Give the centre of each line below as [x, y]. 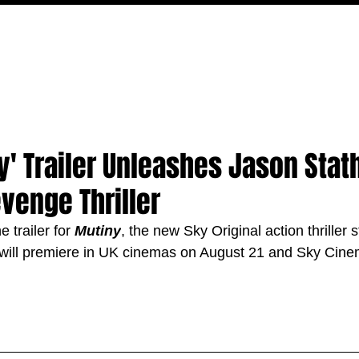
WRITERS [301, 71]
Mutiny [98, 231]
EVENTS [227, 71]
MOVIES [32, 71]
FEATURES [151, 71]
